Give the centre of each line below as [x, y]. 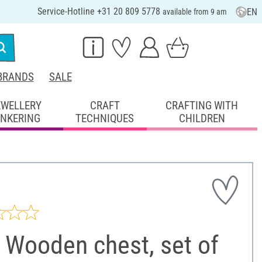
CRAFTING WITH [202, 105]
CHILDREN [202, 118]
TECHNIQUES [105, 118]
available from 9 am [194, 12]
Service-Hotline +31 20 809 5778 [100, 11]
